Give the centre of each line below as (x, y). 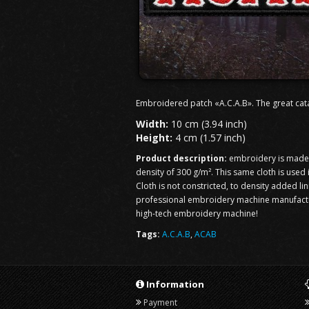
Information (174, 284)
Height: (154, 138)
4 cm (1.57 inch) (209, 138)
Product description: (181, 158)
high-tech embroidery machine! (197, 213)
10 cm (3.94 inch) (208, 124)
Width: (152, 124)
